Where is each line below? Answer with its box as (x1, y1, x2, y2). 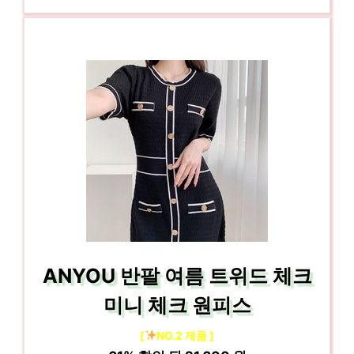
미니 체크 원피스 (103, 292, 251, 317)
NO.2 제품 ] (156, 328, 215, 342)
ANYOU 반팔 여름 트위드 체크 (42, 263, 312, 288)
